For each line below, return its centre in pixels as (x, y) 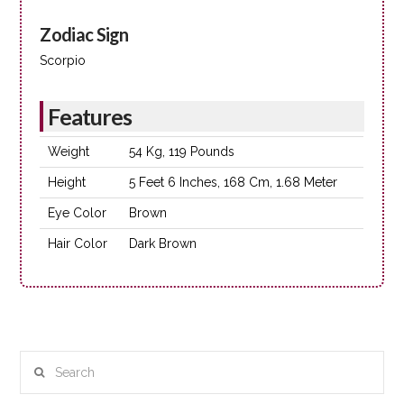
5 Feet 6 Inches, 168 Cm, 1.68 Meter (234, 182)
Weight (69, 151)
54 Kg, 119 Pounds (182, 151)
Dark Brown (163, 243)
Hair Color (78, 243)
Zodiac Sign (84, 35)
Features (90, 116)
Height (67, 182)
